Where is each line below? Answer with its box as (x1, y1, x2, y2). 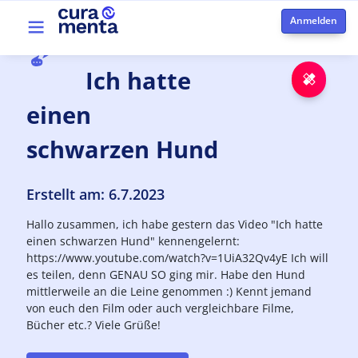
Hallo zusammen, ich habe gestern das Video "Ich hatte (26, 217, 324, 232)
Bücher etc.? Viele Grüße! (26, 317, 161, 332)
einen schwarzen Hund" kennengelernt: (26, 233, 241, 249)
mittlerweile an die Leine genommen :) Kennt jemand (26, 284, 312, 299)
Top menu (31, 29, 86, 44)
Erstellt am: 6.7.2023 (26, 185, 165, 204)
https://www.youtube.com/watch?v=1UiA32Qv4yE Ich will (26, 250, 329, 265)
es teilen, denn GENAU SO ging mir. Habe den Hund (26, 267, 306, 282)
